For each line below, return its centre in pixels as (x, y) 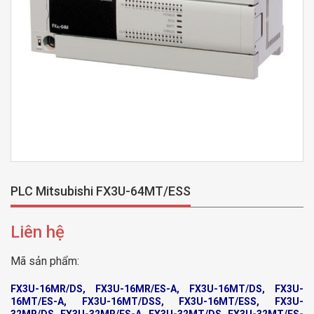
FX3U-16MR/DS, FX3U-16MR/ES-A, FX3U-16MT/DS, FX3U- (157, 289)
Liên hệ (37, 232)
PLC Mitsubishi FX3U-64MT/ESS (101, 191)
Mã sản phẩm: (45, 261)
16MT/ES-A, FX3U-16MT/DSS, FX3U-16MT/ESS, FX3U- (157, 302)
